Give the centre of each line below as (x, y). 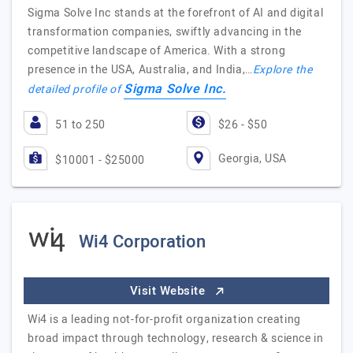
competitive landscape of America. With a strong (157, 51)
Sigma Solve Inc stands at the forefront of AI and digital (176, 13)
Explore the (282, 70)
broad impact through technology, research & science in (176, 338)
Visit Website (169, 291)
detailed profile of (76, 89)
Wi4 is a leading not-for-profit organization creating (164, 320)
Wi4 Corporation (142, 242)
